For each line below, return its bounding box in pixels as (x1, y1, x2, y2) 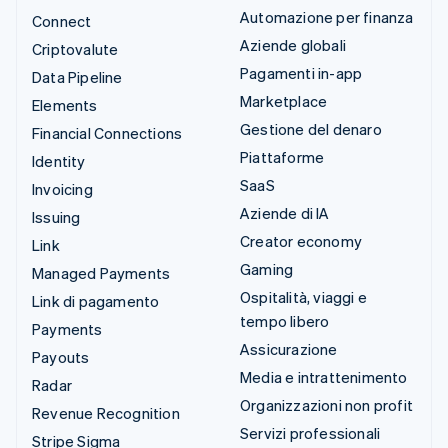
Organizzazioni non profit (240, 395, 413, 416)
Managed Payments (32, 263, 171, 284)
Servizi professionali (240, 423, 381, 444)
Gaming (240, 259, 294, 280)
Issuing (32, 207, 81, 228)
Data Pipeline (32, 67, 123, 88)
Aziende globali (240, 35, 346, 56)
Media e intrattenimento (240, 367, 408, 388)
